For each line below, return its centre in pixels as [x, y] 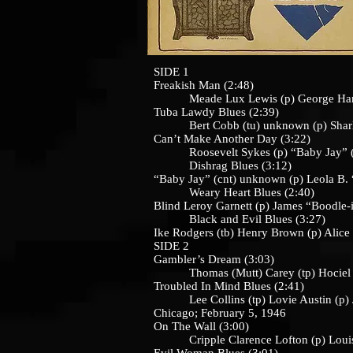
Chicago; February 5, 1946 [220, 313]
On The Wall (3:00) [201, 326]
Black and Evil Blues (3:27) [240, 219]
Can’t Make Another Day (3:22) [232, 139]
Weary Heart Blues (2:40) [234, 192]
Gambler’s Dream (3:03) [214, 259]
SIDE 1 [171, 72]
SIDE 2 [171, 246]
